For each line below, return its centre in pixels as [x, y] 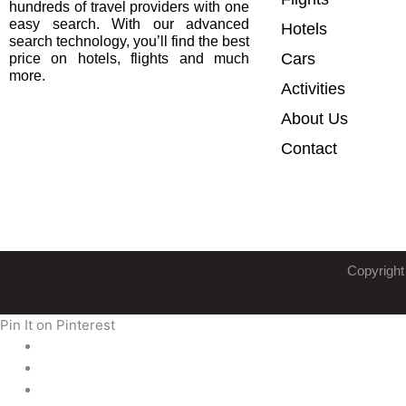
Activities [313, 88]
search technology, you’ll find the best [129, 42]
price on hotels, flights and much [129, 59]
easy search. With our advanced [129, 24]
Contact [309, 148]
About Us [314, 118]
